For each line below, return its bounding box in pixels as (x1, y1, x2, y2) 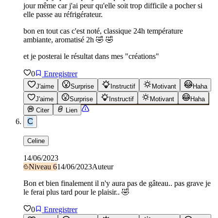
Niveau (29, 162, 53, 171)
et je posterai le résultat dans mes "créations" (23, 52, 159, 60)
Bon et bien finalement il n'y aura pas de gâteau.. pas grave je (23, 179, 211, 187)
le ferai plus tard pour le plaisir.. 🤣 (23, 187, 129, 196)
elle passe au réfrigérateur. (23, 10, 103, 18)
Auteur (92, 162, 113, 171)
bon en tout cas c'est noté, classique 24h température (23, 26, 183, 35)
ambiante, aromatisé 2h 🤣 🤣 (23, 35, 113, 44)
